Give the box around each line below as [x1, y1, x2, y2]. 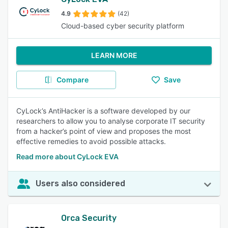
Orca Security [61, 213, 117, 223]
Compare [56, 75, 89, 84]
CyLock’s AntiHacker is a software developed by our [16, 106, 190, 115]
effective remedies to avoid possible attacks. [16, 137, 166, 146]
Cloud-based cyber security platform [61, 21, 184, 30]
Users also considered [36, 179, 125, 188]
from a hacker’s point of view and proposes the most [16, 127, 191, 135]
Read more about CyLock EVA [16, 152, 119, 161]
